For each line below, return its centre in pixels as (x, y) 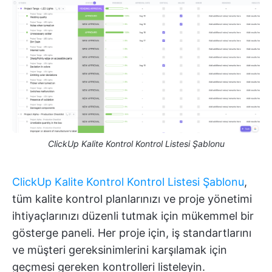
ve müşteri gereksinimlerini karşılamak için (120, 250)
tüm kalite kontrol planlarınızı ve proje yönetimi (132, 199)
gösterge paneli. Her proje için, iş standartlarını (132, 233)
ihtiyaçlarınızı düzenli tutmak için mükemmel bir (133, 216)
